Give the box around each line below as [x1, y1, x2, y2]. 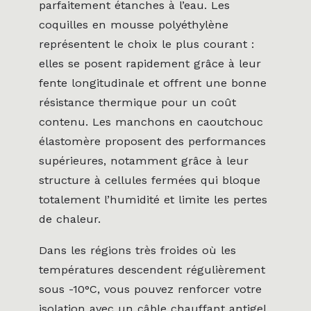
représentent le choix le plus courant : [39, 37, 254, 51]
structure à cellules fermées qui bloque [39, 174, 260, 187]
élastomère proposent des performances [39, 135, 266, 149]
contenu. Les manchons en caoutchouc [39, 115, 263, 129]
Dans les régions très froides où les [39, 243, 236, 257]
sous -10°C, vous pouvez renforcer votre [39, 282, 262, 296]
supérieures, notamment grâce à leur [39, 154, 249, 168]
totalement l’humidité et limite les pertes [39, 193, 267, 207]
